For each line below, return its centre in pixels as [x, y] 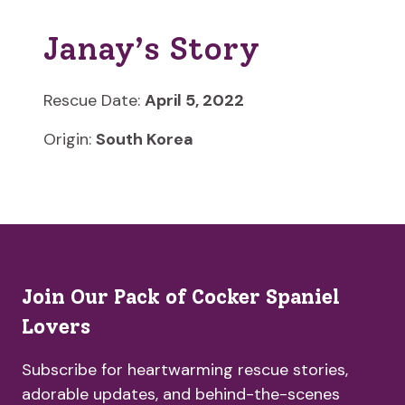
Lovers [56, 326]
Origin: [70, 139]
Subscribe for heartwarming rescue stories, [185, 369]
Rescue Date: [94, 100]
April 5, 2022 [194, 100]
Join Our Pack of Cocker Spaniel [181, 297]
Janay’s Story [151, 49]
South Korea [145, 139]
